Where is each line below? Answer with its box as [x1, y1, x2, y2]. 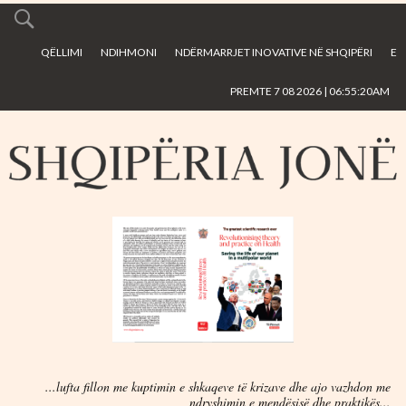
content [126, 62, 175, 83]
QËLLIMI [41, 45, 82, 59]
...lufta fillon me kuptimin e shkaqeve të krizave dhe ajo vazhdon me [45, 378, 391, 396]
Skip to [126, 7, 174, 29]
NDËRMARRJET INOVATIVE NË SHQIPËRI [175, 45, 372, 59]
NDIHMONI [101, 45, 157, 59]
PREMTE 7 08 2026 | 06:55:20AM [230, 84, 390, 98]
